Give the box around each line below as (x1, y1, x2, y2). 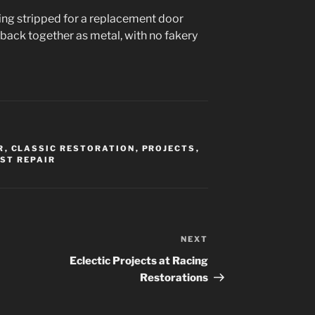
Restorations (140, 271, 209, 285)
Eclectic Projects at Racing (70, 255, 209, 268)
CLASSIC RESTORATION (11, 143, 136, 154)
